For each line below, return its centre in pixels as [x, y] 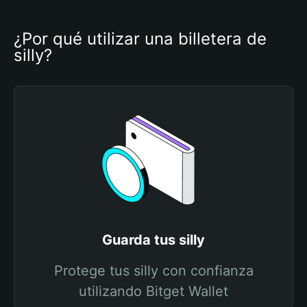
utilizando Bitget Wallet [153, 291]
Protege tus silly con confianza [153, 271]
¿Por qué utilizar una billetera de [140, 39]
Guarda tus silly [153, 240]
